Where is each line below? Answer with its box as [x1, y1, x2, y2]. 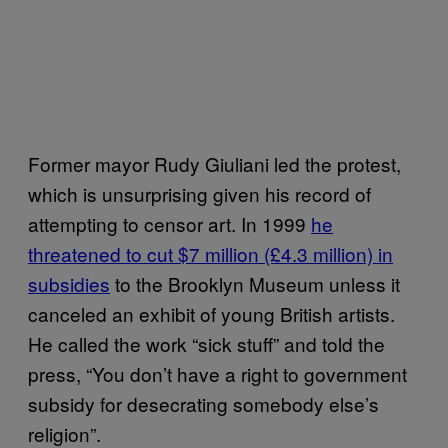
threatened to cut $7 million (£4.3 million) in [28, 240, 393, 267]
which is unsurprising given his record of [28, 180, 371, 207]
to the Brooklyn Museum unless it [110, 270, 400, 297]
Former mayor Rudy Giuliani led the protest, [28, 150, 401, 177]
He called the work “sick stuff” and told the [28, 330, 385, 357]
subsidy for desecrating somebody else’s [28, 390, 379, 417]
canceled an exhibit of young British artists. [28, 300, 395, 327]
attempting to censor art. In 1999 [28, 210, 311, 237]
